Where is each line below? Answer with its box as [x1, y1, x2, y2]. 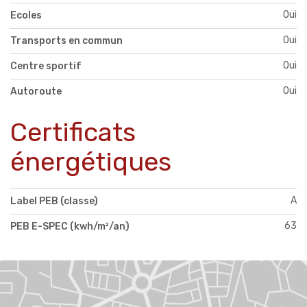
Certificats [10, 116, 136, 149]
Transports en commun [10, 35, 123, 47]
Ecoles [10, 10, 42, 22]
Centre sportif [10, 60, 82, 73]
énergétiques [10, 146, 171, 178]
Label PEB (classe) [10, 195, 98, 208]
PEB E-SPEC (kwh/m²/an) [10, 221, 130, 233]
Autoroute [10, 86, 62, 98]
